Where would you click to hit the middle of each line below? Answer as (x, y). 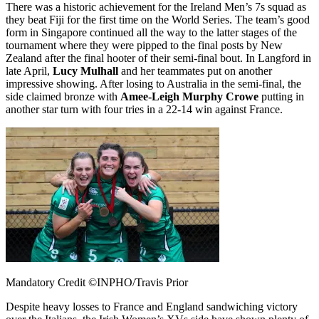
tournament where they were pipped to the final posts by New (144, 45)
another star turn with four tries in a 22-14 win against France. (146, 109)
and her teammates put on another (195, 70)
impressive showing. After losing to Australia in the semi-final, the (153, 83)
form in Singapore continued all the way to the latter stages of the (151, 32)
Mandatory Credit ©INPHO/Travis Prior (97, 282)
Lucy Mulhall (85, 70)
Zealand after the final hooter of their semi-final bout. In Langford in (158, 58)
